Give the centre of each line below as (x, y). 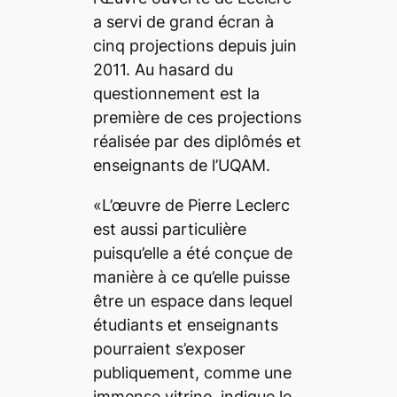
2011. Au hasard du (163, 69)
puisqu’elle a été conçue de (192, 253)
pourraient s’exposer (169, 348)
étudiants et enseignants (185, 324)
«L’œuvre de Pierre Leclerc (191, 205)
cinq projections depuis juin (195, 45)
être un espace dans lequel (192, 300)
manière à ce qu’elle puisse (191, 276)
